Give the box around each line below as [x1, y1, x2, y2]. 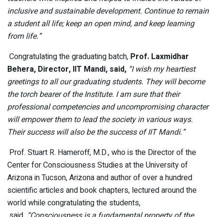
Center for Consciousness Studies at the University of [7, 159, 188, 171]
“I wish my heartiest [126, 63, 195, 75]
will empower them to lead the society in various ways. [7, 113, 193, 125]
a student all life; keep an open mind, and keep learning [7, 17, 194, 30]
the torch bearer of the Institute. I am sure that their [7, 88, 180, 100]
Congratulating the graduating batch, [9, 50, 128, 62]
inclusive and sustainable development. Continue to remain [7, 5, 209, 17]
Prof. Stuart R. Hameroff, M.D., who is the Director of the [9, 146, 196, 158]
